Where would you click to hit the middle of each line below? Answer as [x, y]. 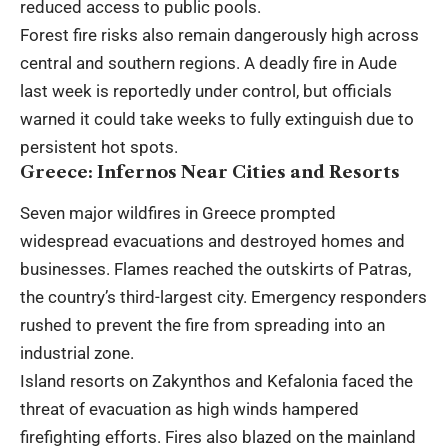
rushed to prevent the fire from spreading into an [202, 325]
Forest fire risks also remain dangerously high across [219, 35]
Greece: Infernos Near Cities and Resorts [210, 172]
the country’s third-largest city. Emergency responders [223, 297]
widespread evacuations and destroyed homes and [212, 241]
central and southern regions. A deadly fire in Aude [208, 63]
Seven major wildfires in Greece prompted [178, 213]
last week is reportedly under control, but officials [206, 91]
